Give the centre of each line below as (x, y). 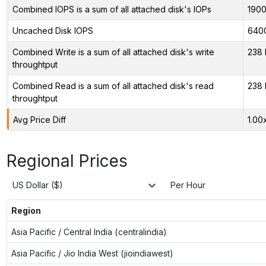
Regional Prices (67, 161)
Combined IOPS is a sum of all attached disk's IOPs (112, 9)
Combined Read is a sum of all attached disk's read (113, 85)
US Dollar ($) (38, 185)
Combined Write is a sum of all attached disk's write (113, 52)
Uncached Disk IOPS (53, 30)
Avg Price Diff (39, 119)
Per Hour (188, 185)
